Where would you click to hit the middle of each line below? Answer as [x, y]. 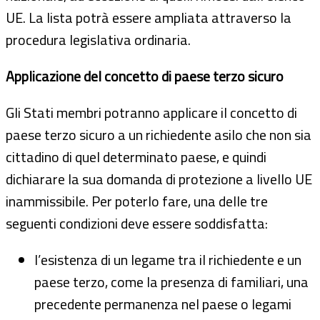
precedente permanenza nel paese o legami [163, 304]
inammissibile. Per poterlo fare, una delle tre [137, 201]
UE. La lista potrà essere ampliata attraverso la [149, 17]
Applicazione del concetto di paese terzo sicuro [145, 76]
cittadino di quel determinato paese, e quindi [136, 156]
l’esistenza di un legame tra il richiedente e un [168, 259]
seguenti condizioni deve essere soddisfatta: [137, 223]
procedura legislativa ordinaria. [98, 39]
